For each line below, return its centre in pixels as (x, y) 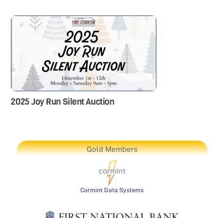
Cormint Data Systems (112, 190)
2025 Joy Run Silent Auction (63, 102)
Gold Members (112, 149)
